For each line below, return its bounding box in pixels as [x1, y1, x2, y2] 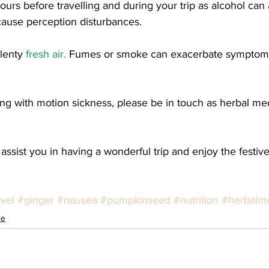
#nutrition [174, 193, 219, 206]
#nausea [57, 193, 97, 206]
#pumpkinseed [100, 193, 171, 206]
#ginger [17, 193, 54, 206]
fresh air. [26, 47, 66, 60]
